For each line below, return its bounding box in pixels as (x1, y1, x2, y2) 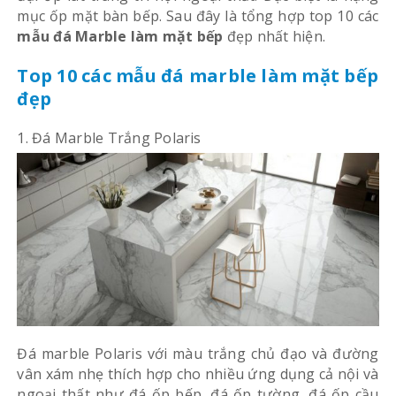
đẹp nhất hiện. (223, 26, 326, 46)
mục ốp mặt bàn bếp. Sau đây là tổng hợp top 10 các (17, 5, 379, 26)
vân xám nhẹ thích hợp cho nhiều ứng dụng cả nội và (17, 364, 379, 385)
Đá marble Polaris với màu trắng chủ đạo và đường (17, 344, 379, 364)
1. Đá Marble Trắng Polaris (17, 127, 202, 148)
